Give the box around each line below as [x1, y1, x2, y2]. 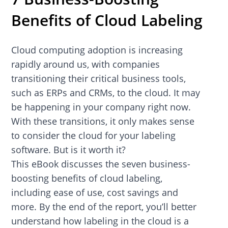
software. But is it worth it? [11, 143, 126, 156]
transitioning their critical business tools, [11, 72, 186, 84]
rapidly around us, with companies [11, 58, 160, 70]
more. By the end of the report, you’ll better [11, 200, 197, 213]
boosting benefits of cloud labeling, [11, 172, 163, 184]
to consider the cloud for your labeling [11, 129, 176, 141]
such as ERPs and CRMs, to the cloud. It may [11, 86, 201, 99]
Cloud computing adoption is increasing [11, 43, 183, 56]
